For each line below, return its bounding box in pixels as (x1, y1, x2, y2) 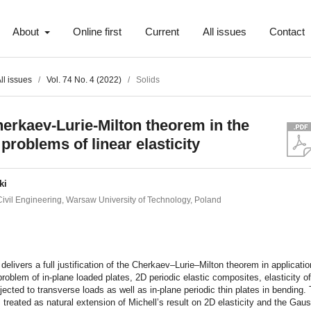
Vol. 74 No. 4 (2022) (47, 75, 122, 85)
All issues (202, 26, 246, 38)
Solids (136, 75, 160, 85)
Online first (73, 26, 122, 38)
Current (144, 26, 179, 38)
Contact (269, 26, 305, 38)
